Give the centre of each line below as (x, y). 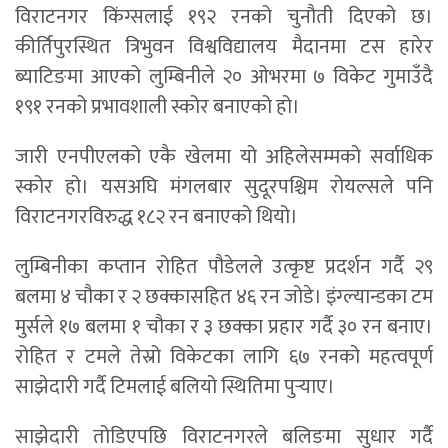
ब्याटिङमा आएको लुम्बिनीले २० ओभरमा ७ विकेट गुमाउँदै (224, 76)
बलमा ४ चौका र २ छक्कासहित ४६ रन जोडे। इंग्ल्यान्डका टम (224, 296)
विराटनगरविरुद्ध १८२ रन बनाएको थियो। (156, 216)
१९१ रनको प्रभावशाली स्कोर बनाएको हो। (157, 106)
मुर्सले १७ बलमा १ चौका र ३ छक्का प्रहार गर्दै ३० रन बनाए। (224, 326)
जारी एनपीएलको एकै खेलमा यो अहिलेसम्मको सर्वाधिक (224, 156)
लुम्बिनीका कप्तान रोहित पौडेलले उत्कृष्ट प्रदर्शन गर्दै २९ (224, 266)
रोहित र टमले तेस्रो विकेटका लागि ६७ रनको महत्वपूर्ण (224, 356)
